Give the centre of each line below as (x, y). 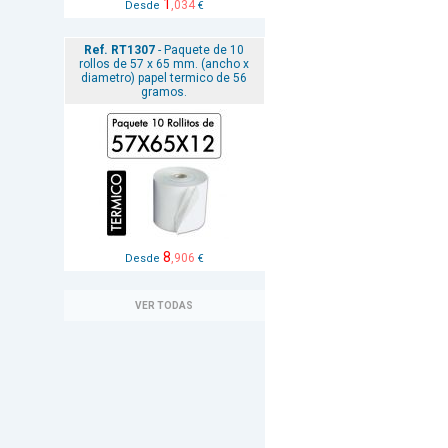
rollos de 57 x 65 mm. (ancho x (164, 64)
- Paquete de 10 (199, 50)
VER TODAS (164, 305)
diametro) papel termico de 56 (164, 78)
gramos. (164, 92)
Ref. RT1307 (119, 50)
